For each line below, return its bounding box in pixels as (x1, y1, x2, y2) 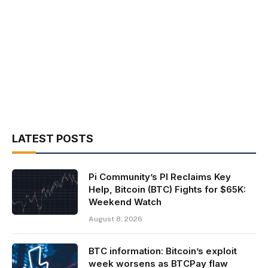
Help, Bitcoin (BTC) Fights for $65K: (89, 184, 246, 196)
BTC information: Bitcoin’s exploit (89, 245, 237, 257)
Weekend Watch (89, 196, 162, 208)
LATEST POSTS (12, 132, 93, 145)
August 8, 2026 (89, 215, 142, 224)
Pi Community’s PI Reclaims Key (89, 171, 231, 183)
